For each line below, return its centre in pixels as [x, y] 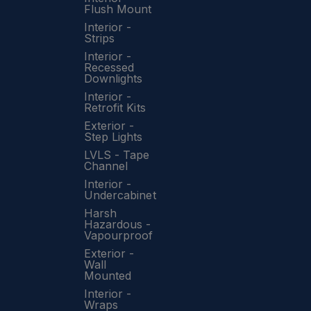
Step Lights [113, 137]
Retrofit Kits [115, 108]
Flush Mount [118, 9]
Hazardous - [117, 224]
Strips [99, 38]
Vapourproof [118, 235]
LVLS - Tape [117, 155]
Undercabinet [120, 195]
